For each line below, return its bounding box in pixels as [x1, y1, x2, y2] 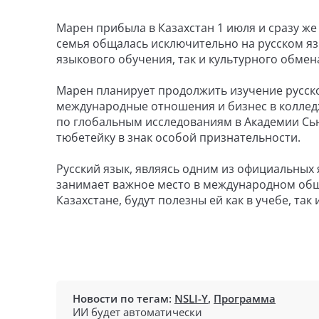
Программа [214, 291, 276, 305]
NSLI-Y [174, 291, 208, 305]
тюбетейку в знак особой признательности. [56, 130, 300, 145]
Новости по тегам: [73, 291, 174, 305]
